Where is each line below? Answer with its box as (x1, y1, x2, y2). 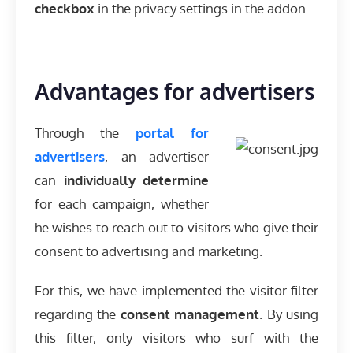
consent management (120, 306, 260, 323)
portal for (136, 124, 210, 142)
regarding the (35, 306, 121, 323)
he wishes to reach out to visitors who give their (35, 219, 318, 236)
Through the (35, 124, 136, 142)
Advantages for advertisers (35, 77, 314, 106)
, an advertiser (105, 148, 210, 165)
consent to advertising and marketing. (35, 243, 262, 260)
